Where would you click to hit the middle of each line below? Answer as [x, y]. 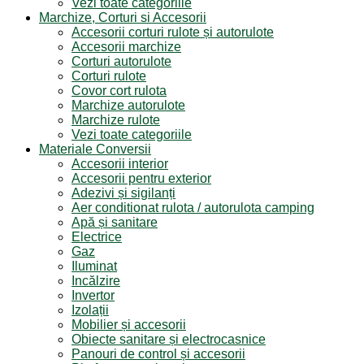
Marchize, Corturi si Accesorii [123, 17]
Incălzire [96, 281]
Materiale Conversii [95, 149]
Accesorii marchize [126, 47]
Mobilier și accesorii [129, 325]
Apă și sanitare [115, 222]
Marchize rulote [116, 120]
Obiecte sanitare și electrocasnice [169, 339]
